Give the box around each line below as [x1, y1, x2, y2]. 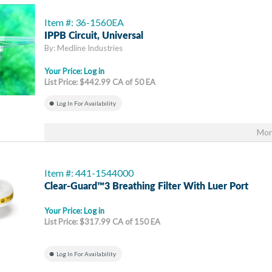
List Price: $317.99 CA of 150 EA [44, 217, 160, 226]
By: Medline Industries [44, 43, 123, 53]
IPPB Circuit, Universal [44, 31, 143, 41]
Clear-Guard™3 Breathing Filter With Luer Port [44, 182, 248, 191]
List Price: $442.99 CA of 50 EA [44, 77, 155, 87]
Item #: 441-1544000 [44, 167, 134, 178]
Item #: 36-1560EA [44, 16, 124, 28]
